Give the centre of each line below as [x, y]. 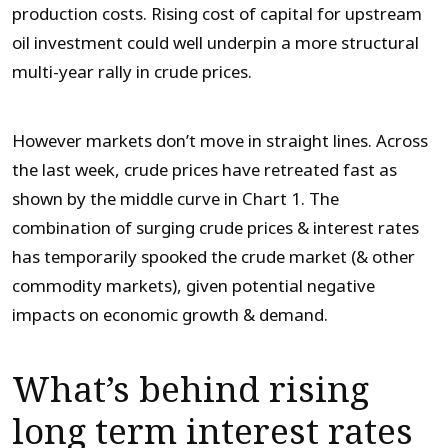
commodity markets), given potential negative [193, 286]
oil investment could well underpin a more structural [215, 43]
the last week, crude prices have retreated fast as [204, 170]
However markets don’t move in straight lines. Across [220, 141]
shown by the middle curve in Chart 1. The [175, 199]
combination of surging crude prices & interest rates [215, 228]
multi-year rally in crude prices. [132, 72]
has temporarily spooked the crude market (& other [213, 257]
